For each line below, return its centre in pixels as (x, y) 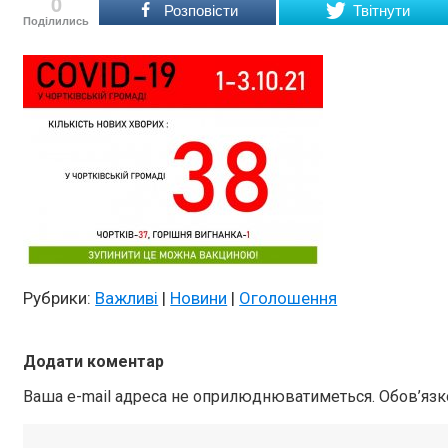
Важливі (127, 298)
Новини (199, 298)
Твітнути (381, 11)
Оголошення (288, 298)
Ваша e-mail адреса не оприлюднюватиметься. (199, 397)
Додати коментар (94, 362)
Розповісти (201, 11)
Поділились (56, 21)
